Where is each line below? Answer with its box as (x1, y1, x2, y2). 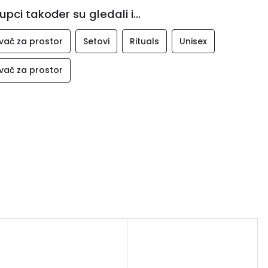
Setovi (83, 35, 109, 47)
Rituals (129, 35, 159, 47)
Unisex (179, 35, 207, 47)
